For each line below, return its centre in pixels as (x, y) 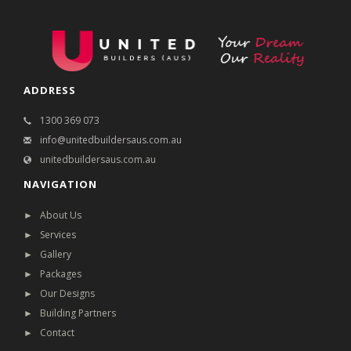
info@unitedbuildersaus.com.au (109, 140)
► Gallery (47, 254)
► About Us (52, 215)
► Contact (49, 332)
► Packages (52, 273)
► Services (50, 234)
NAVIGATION (60, 185)
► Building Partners (70, 313)
